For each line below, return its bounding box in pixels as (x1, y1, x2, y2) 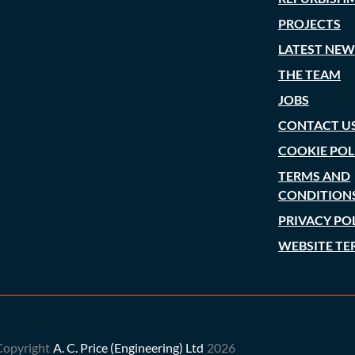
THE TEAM (278, 67, 341, 82)
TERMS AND (278, 168, 350, 183)
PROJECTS (278, 16, 341, 31)
